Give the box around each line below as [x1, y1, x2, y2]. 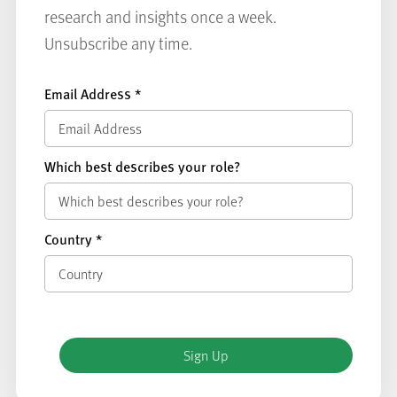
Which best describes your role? [43, 155, 240, 176]
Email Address [43, 82, 135, 104]
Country [43, 228, 96, 249]
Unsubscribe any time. [43, 31, 192, 54]
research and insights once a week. [43, 4, 276, 27]
